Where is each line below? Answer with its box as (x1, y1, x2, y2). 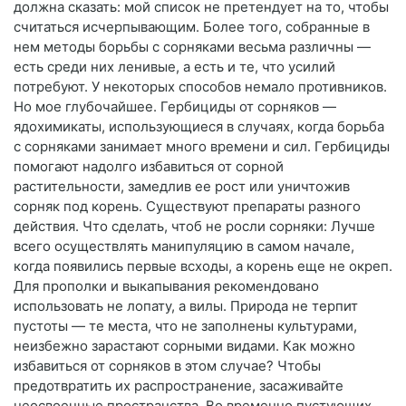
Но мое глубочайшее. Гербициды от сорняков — (14, 98, 336, 116)
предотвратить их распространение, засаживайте (14, 377, 343, 395)
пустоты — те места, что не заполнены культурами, (14, 317, 357, 335)
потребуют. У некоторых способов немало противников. (14, 78, 387, 96)
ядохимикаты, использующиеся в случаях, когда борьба (14, 118, 384, 136)
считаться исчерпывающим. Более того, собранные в (14, 18, 370, 36)
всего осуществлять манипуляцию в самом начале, (14, 237, 354, 256)
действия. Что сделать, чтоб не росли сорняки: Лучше (14, 217, 375, 236)
